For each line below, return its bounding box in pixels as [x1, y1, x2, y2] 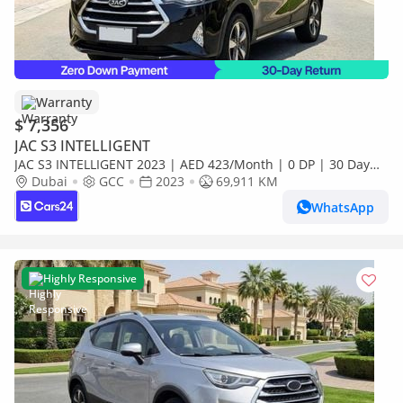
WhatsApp [311, 198, 374, 216]
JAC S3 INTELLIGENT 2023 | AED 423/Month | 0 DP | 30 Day [14, 156, 370, 173]
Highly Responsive [43, 271, 137, 286]
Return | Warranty [14, 173, 126, 190]
